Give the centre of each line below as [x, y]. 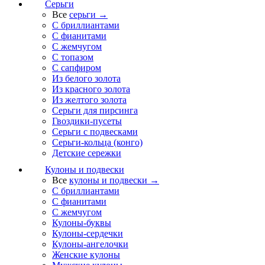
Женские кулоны [86, 255]
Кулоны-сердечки [88, 233]
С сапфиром [77, 68]
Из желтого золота [89, 100]
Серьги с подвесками [95, 132]
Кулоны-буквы [82, 223]
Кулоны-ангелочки [90, 244]
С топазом [73, 57]
